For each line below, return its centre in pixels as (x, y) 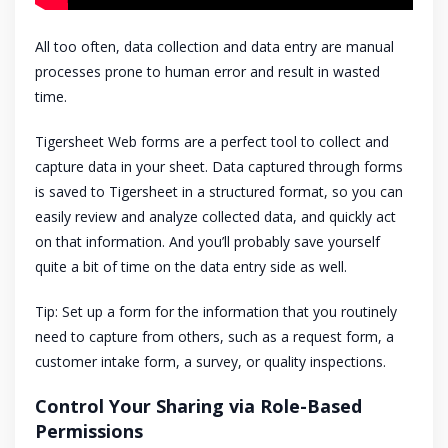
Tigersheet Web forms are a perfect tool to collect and (212, 141)
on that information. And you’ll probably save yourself (207, 241)
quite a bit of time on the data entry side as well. (193, 266)
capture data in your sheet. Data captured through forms (219, 166)
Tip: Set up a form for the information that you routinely (216, 311)
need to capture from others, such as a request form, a (214, 336)
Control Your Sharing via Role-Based (198, 405)
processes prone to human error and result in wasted (207, 71)
